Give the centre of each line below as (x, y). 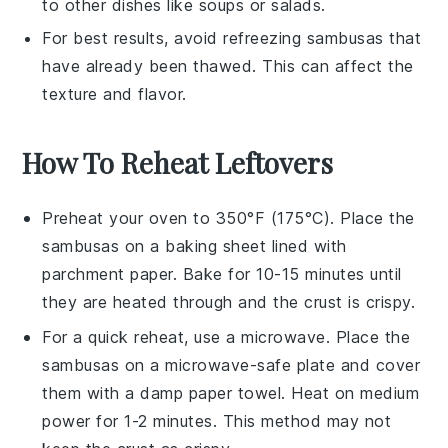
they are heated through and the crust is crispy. (229, 301)
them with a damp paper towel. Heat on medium (231, 392)
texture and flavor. (114, 93)
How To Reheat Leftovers (178, 162)
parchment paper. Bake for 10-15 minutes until (222, 273)
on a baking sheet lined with (233, 245)
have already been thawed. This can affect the (228, 65)
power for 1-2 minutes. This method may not (217, 420)
